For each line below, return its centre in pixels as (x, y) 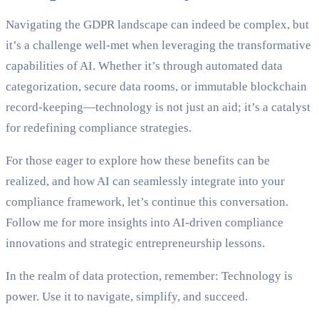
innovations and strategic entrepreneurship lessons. (135, 244)
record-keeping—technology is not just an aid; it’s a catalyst (158, 108)
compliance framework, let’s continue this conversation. (147, 202)
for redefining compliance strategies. (99, 128)
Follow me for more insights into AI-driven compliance (145, 223)
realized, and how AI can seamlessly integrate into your (145, 182)
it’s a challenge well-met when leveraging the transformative (158, 46)
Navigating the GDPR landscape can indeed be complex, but (157, 25)
